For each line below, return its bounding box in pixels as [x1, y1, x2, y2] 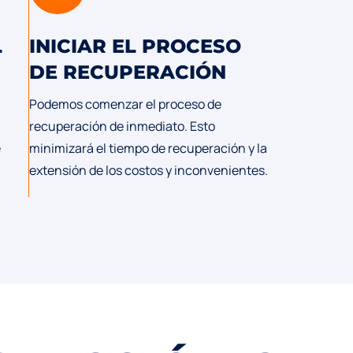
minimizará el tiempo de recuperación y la [29, 139, 268, 158]
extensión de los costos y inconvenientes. [29, 162, 269, 180]
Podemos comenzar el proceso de [29, 95, 222, 113]
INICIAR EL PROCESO [29, 35, 242, 58]
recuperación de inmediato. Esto [29, 117, 216, 136]
